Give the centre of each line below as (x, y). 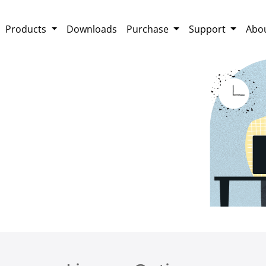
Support (208, 29)
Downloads (92, 29)
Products (27, 29)
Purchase (149, 29)
